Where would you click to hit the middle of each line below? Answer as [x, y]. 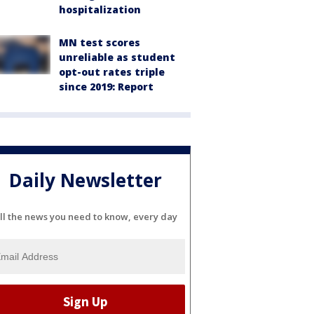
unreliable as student [117, 57]
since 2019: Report [106, 87]
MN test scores [100, 42]
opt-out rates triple [112, 72]
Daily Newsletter [86, 180]
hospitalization [100, 9]
